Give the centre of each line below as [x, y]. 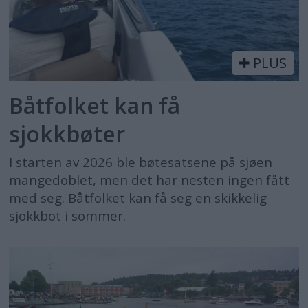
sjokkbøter [67, 133]
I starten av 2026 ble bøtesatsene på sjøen [141, 163]
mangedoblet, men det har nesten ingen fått [150, 180]
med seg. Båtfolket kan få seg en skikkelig [138, 198]
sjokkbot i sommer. [68, 216]
